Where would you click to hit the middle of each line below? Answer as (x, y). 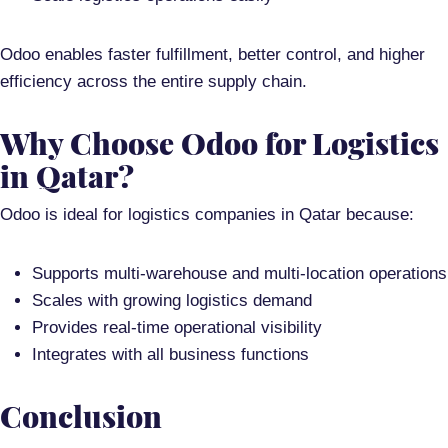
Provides (67, 328)
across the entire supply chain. (189, 82)
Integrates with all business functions (170, 355)
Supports (68, 274)
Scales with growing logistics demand (172, 301)
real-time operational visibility (212, 328)
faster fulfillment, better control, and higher (266, 55)
